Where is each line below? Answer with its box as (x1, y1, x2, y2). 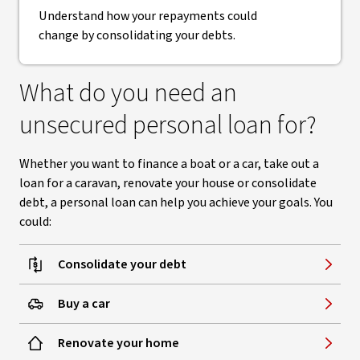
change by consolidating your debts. (39, 27, 235, 44)
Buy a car (58, 295, 110, 313)
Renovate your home (58, 334, 179, 352)
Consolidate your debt (58, 256, 186, 273)
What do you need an (19, 75, 237, 112)
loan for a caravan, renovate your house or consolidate (19, 174, 317, 192)
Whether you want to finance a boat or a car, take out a (19, 155, 319, 173)
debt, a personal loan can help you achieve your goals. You (19, 194, 333, 211)
